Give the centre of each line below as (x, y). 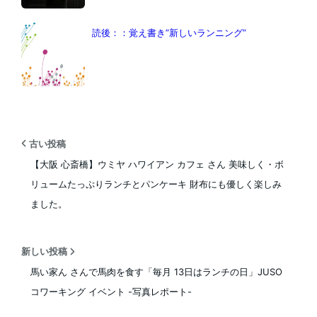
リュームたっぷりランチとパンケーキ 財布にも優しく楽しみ (156, 184)
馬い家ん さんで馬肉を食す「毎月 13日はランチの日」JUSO (156, 272)
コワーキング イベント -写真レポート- (111, 292)
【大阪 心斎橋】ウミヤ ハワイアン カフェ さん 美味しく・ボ (157, 164)
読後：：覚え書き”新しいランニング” (169, 32)
